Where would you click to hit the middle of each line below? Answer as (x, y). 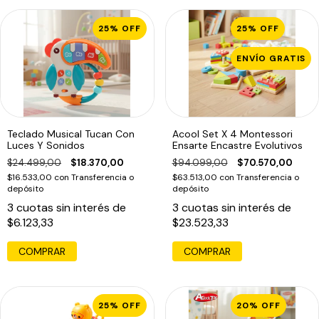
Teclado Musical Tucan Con (71, 134)
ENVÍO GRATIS (271, 59)
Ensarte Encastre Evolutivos (237, 146)
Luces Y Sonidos (46, 146)
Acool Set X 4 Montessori (232, 134)
